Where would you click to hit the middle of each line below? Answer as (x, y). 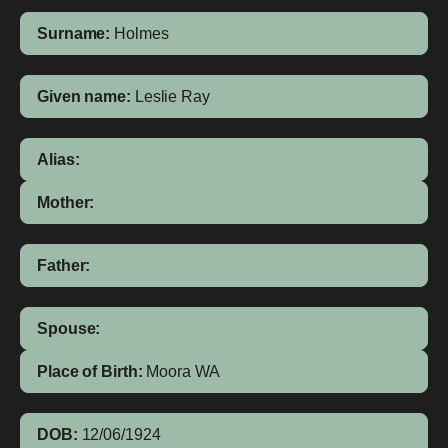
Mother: (66, 202)
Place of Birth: (90, 371)
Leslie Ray (172, 96)
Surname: (74, 33)
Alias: (58, 159)
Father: (64, 265)
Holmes (141, 33)
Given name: (84, 96)
